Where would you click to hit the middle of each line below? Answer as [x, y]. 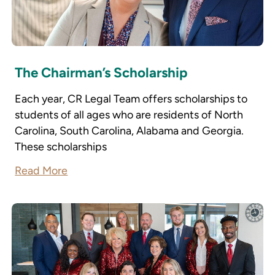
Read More [41, 171]
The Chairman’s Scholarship [101, 73]
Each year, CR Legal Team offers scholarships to [131, 98]
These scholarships [61, 146]
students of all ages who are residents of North [129, 114]
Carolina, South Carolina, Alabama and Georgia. [130, 130]
